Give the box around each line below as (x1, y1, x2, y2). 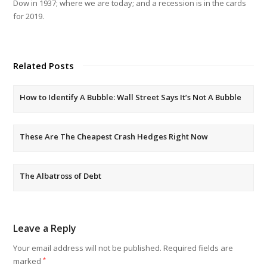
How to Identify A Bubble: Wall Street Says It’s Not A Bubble (20, 92, 242, 103)
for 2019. (13, 11, 45, 21)
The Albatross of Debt (20, 170, 102, 181)
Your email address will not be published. (13, 243, 162, 253)
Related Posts (13, 60, 74, 72)
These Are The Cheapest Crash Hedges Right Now (20, 131, 209, 142)
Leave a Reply (13, 222, 77, 235)
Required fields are (163, 243, 234, 253)
